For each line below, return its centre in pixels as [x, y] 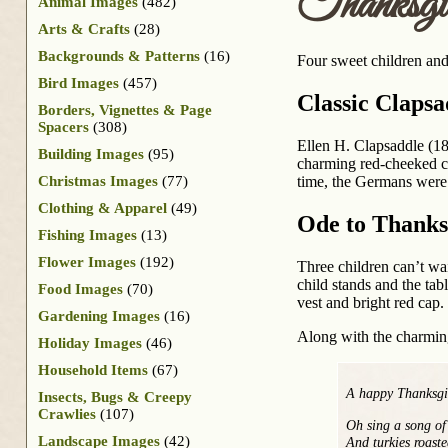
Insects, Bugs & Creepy [115, 396]
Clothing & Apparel [102, 207]
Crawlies [67, 413]
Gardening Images [99, 315]
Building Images [91, 153]
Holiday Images [90, 342]
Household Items [93, 369]
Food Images [80, 288]
